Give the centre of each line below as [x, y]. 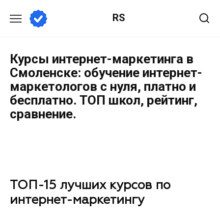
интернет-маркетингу [77, 201]
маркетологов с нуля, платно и [103, 86]
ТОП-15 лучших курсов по [90, 186]
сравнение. [43, 114]
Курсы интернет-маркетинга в [102, 59]
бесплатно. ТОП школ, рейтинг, [104, 100]
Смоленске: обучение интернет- [106, 73]
